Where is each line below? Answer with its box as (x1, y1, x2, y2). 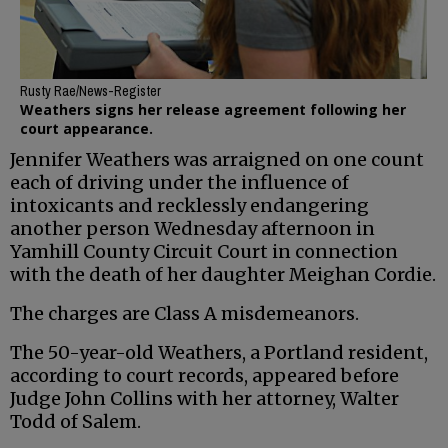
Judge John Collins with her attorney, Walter (10, 387, 399, 411)
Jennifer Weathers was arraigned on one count (10, 148, 424, 172)
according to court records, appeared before (10, 364, 399, 388)
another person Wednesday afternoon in (10, 217, 375, 241)
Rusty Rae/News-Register (20, 82, 161, 101)
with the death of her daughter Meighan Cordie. (10, 263, 436, 287)
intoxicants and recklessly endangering (10, 194, 369, 218)
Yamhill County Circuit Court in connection (10, 240, 398, 264)
